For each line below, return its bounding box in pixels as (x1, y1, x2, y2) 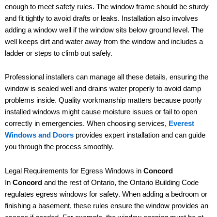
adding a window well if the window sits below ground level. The (5, 26, 203, 34)
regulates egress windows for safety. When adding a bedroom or (5, 190, 207, 198)
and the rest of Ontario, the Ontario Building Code (42, 178, 199, 186)
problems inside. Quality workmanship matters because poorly (5, 96, 202, 105)
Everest (169, 120, 194, 128)
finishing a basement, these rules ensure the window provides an (5, 201, 208, 210)
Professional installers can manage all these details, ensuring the (5, 73, 208, 81)
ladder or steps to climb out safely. (5, 49, 112, 57)
